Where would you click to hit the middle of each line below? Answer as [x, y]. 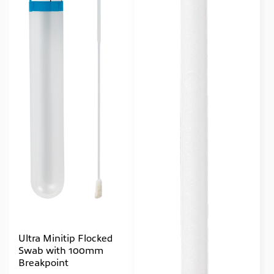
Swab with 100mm [61, 250]
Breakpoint [43, 262]
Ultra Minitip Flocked [66, 238]
